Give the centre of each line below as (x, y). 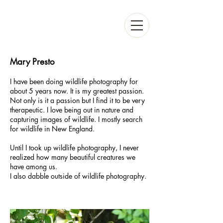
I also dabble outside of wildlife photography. (78, 176)
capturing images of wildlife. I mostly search (76, 119)
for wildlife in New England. (53, 129)
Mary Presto (32, 62)
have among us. (34, 167)
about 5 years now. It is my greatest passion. (77, 91)
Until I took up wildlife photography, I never (74, 148)
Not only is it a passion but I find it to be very (77, 100)
